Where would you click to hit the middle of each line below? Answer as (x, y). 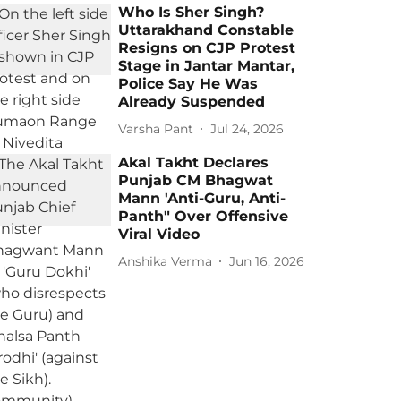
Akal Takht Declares (194, 162)
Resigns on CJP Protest (207, 48)
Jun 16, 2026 (267, 261)
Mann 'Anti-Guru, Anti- (202, 198)
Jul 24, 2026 (247, 128)
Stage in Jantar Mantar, (207, 66)
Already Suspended (192, 102)
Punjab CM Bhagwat (196, 180)
